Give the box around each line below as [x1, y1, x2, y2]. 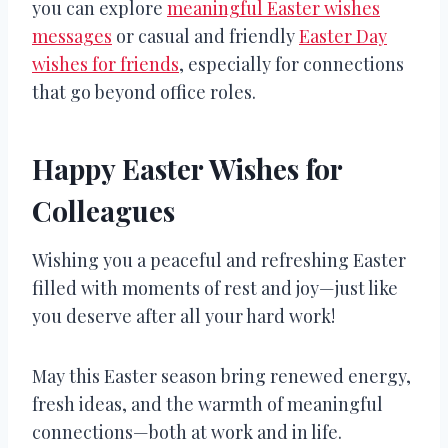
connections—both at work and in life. [32, 419, 342, 444]
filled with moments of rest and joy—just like [32, 275, 398, 300]
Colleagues [32, 191, 175, 229]
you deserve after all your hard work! [32, 303, 335, 328]
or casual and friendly [112, 23, 299, 48]
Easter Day [299, 23, 387, 48]
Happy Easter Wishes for [32, 149, 342, 187]
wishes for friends [32, 51, 179, 76]
